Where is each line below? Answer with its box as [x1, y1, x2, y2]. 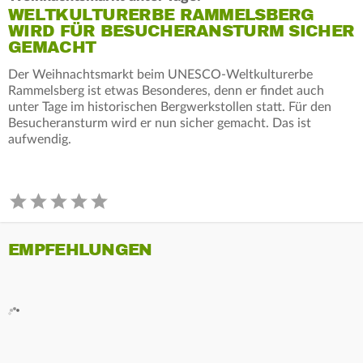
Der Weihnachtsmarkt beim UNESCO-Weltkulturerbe [8, 67, 313, 81]
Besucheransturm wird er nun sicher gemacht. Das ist [8, 116, 311, 130]
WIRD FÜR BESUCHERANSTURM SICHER [8, 20, 355, 41]
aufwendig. [8, 132, 71, 146]
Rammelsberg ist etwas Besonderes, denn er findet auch [8, 83, 324, 97]
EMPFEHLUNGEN [8, 239, 152, 260]
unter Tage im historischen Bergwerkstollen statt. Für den [8, 100, 331, 113]
